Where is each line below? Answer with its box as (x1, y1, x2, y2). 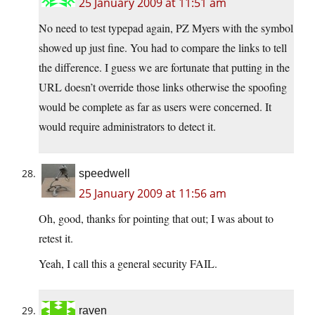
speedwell (79, 167, 130, 180)
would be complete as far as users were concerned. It (39, 99, 271, 115)
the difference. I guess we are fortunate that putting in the (39, 60, 290, 75)
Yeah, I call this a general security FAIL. (39, 256, 217, 271)
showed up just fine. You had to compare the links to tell (39, 40, 287, 56)
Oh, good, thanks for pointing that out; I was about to (39, 211, 274, 226)
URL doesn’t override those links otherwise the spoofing (39, 79, 287, 95)
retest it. (39, 231, 73, 246)
